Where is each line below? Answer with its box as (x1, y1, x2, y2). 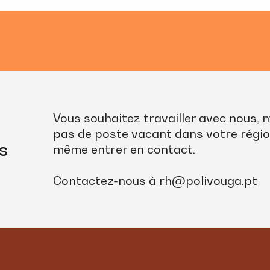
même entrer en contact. (52, 142, 195, 157)
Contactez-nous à (52, 174, 159, 188)
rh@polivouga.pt (159, 174, 257, 188)
